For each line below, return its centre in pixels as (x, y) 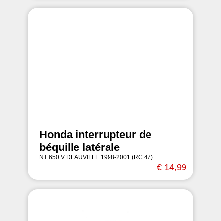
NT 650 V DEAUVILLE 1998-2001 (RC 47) (96, 157)
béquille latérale (80, 147)
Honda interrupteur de (95, 134)
